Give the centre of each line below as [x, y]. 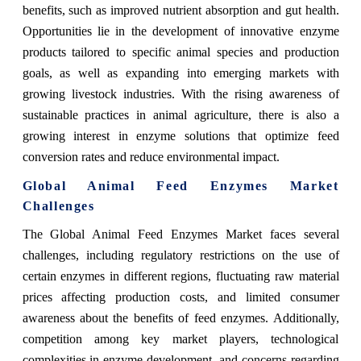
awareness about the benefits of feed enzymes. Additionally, [180, 317]
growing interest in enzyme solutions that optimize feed [180, 135]
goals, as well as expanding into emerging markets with [180, 73]
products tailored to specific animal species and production [180, 52]
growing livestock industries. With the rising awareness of [180, 93]
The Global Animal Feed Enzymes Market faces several [180, 234]
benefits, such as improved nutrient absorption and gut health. [180, 10]
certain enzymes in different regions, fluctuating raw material [180, 276]
